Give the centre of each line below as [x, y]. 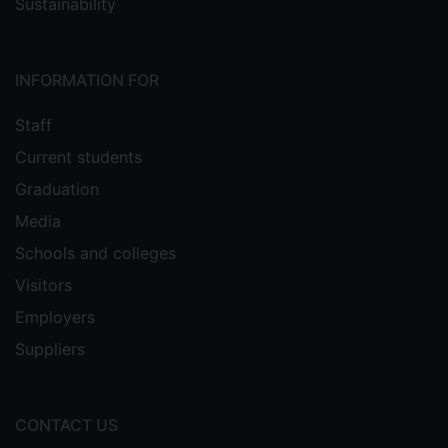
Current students [78, 157]
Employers [55, 317]
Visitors [43, 285]
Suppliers [50, 349]
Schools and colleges [95, 253]
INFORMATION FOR [87, 80]
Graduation [57, 189]
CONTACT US [66, 425]
